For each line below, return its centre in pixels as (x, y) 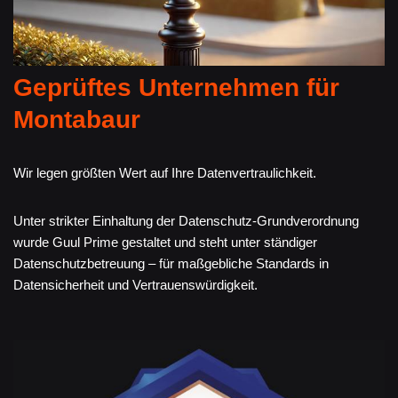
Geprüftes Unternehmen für (176, 87)
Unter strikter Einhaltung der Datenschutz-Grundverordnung (186, 220)
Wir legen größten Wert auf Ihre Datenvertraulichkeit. (165, 172)
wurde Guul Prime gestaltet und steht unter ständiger (165, 242)
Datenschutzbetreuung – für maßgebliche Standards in (171, 263)
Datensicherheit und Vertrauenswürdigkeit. (135, 284)
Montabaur (77, 119)
